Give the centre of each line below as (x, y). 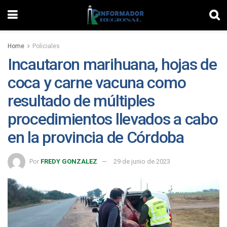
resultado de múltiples (81, 101)
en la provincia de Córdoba (96, 137)
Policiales (46, 46)
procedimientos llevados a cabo (113, 119)
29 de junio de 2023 (142, 161)
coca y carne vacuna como (97, 83)
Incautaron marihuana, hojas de (112, 64)
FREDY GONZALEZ (69, 161)
